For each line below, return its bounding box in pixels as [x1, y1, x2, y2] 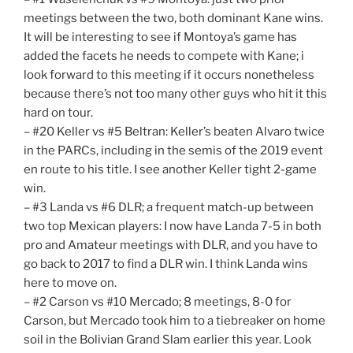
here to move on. [24, 275, 117, 290]
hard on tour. [24, 105, 93, 120]
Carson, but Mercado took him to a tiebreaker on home [24, 313, 325, 328]
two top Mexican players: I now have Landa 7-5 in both [24, 218, 321, 233]
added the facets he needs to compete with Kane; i [24, 48, 304, 63]
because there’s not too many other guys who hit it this [24, 86, 327, 101]
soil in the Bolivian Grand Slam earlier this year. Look [24, 332, 311, 347]
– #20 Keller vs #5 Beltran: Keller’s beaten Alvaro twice [24, 124, 325, 139]
